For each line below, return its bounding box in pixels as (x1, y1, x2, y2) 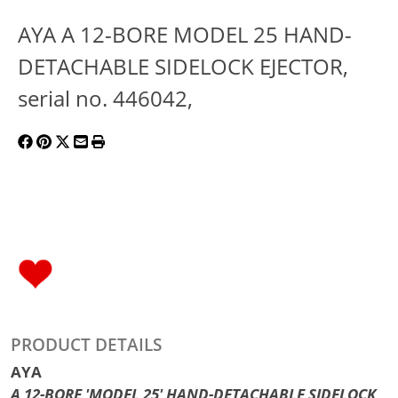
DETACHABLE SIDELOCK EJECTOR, (18, 52, 348, 82)
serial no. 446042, (18, 84, 193, 114)
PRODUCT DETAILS (11, 332, 162, 357)
